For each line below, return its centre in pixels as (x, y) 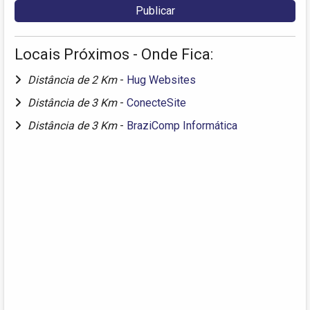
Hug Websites (161, 80)
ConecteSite (156, 102)
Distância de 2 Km (74, 80)
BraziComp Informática (182, 125)
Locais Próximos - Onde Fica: (114, 54)
